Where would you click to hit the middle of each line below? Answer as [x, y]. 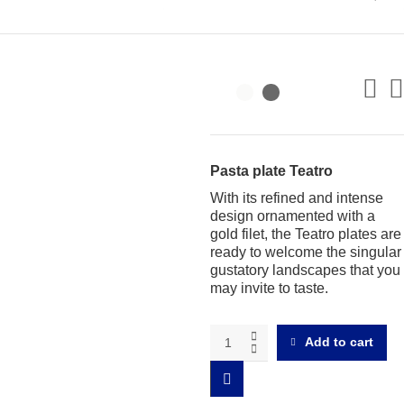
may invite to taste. [269, 288]
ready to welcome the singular [305, 252]
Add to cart [339, 342]
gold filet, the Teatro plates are [305, 234]
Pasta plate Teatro [271, 170]
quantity [231, 386]
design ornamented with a [292, 216]
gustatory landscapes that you [305, 270]
